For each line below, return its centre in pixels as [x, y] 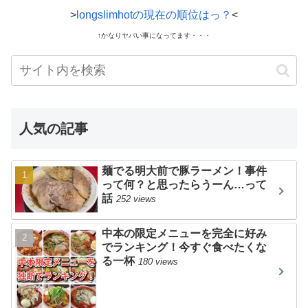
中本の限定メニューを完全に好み [185, 234]
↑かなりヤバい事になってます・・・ [154, 36]
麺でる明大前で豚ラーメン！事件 [185, 171]
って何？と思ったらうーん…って [185, 185]
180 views [158, 262]
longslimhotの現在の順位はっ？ [154, 15]
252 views [136, 199]
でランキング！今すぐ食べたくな [185, 247]
